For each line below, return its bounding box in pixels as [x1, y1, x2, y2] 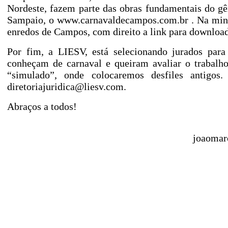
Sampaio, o [7, 14, 57, 25]
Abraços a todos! [7, 101, 77, 112]
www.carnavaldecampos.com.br [56, 14, 188, 25]
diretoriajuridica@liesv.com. [7, 81, 126, 92]
